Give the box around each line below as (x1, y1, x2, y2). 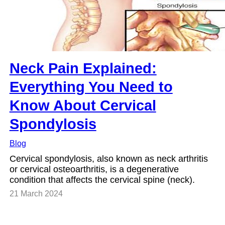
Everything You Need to (9, 78, 173, 95)
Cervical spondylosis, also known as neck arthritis (9, 154, 208, 164)
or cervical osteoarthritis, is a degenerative (9, 164, 179, 174)
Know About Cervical (9, 97, 156, 114)
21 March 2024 (9, 189, 63, 198)
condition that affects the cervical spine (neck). (9, 175, 195, 185)
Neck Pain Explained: (9, 60, 157, 76)
